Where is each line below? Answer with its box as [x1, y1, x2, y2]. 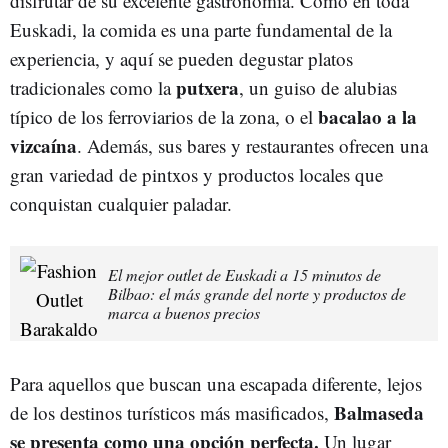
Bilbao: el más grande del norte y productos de [108, 282, 406, 304]
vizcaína [10, 131, 77, 159]
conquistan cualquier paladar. [10, 190, 232, 216]
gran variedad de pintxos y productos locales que [10, 161, 383, 187]
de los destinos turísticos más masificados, [10, 399, 334, 425]
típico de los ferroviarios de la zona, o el [10, 103, 318, 129]
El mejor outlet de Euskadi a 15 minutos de [108, 263, 381, 285]
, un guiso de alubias [239, 74, 397, 100]
